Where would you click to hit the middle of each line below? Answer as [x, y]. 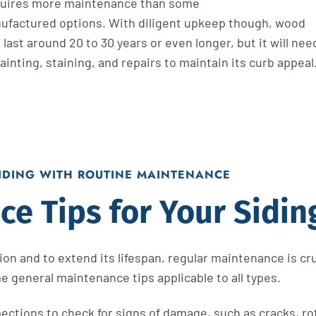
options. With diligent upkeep [142, 22]
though [247, 22]
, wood [287, 22]
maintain [203, 62]
